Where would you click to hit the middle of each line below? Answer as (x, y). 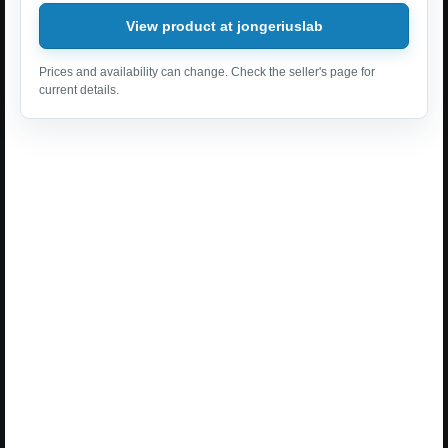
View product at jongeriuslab (224, 25)
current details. (79, 90)
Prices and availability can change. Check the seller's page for (207, 72)
